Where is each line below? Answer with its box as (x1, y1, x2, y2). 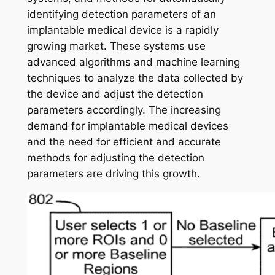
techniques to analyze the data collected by (26, 71, 243, 84)
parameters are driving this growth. (26, 167, 200, 180)
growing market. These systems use (26, 39, 206, 52)
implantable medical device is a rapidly (26, 23, 219, 36)
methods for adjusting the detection (26, 151, 204, 164)
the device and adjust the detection (26, 87, 203, 100)
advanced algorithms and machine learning (26, 55, 240, 68)
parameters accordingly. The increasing (26, 103, 221, 116)
